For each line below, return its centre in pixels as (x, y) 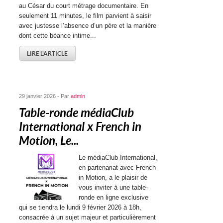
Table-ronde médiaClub (77, 113)
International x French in (80, 127)
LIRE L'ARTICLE (48, 54)
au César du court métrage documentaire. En (84, 6)
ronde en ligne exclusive (114, 197)
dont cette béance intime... (58, 36)
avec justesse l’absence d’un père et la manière (88, 26)
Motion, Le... (49, 141)
